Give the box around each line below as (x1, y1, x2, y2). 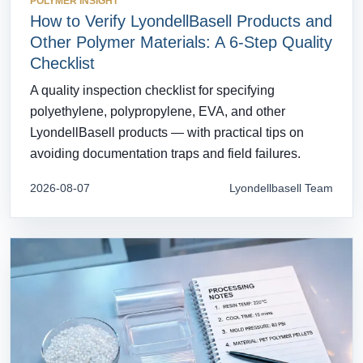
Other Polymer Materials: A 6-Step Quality (30, 33, 332, 52)
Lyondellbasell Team (229, 181, 333, 195)
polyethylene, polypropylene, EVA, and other (30, 105, 285, 119)
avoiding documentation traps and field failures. (30, 147, 301, 161)
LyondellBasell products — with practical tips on (30, 126, 304, 140)
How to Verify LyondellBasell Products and (30, 12, 332, 31)
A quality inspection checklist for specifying (30, 83, 275, 98)
